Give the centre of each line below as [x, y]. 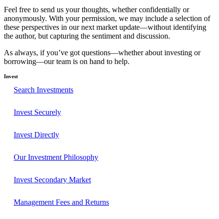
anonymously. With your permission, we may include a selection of [107, 18]
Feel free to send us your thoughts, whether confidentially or [97, 9]
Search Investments [44, 89]
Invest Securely [37, 112]
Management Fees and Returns [61, 202]
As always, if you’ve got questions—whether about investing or [102, 52]
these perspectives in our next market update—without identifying [105, 27]
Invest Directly [36, 134]
